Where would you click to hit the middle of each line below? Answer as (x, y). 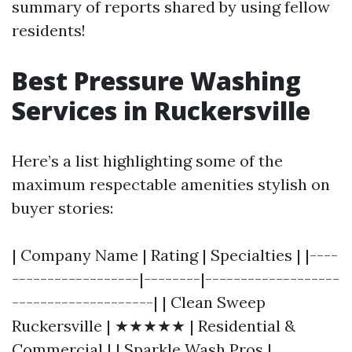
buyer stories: (62, 208)
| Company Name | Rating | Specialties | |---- (175, 255)
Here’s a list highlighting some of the (147, 161)
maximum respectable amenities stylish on (171, 184)
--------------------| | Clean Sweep (139, 302)
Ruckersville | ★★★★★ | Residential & (154, 326)
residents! (49, 30)
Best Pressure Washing (156, 81)
